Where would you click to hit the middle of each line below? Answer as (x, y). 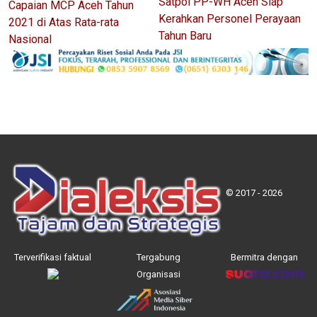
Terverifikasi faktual (53, 257)
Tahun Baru (185, 35)
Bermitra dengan (264, 257)
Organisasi (158, 274)
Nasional (30, 39)
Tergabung (158, 257)
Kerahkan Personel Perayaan (230, 18)
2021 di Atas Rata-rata (64, 22)
